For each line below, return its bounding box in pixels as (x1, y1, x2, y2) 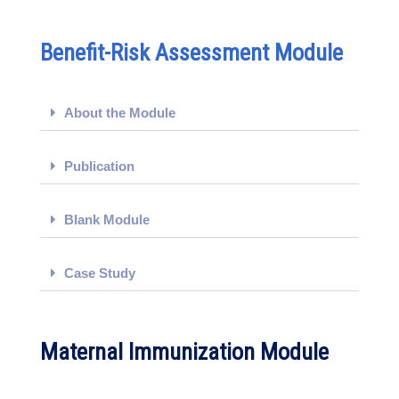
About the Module (64, 105, 175, 120)
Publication (64, 159, 134, 174)
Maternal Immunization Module (40, 338, 329, 365)
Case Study (64, 265, 135, 281)
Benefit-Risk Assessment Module (40, 39, 343, 66)
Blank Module (64, 212, 150, 227)
